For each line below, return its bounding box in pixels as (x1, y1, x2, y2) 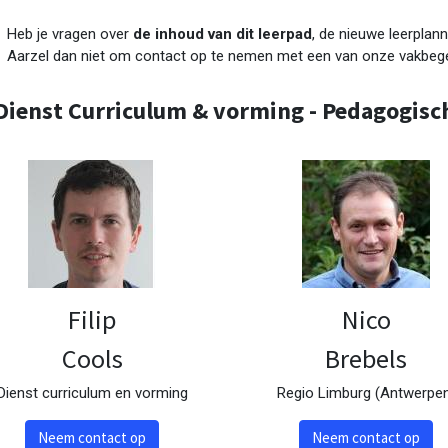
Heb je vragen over (6, 24, 133, 43)
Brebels (325, 341, 408, 375)
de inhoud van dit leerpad (132, 24, 312, 43)
